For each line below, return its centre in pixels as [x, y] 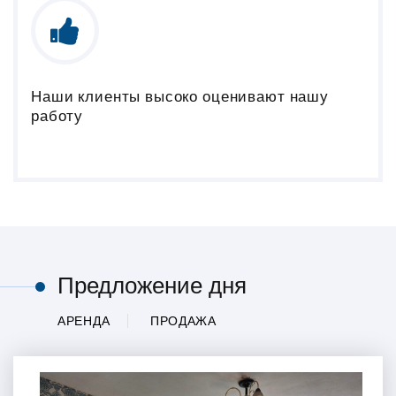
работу [57, 116]
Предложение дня [152, 286]
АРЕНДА [84, 321]
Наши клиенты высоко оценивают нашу [180, 96]
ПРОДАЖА [183, 321]
